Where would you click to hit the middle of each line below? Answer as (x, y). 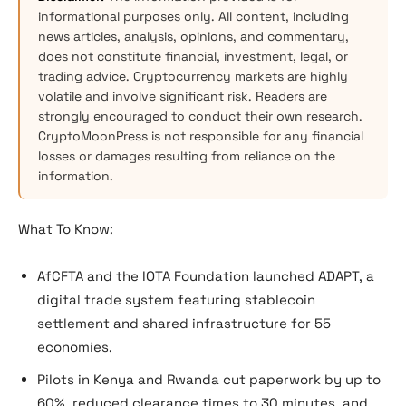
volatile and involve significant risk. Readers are (183, 96)
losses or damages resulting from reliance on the (187, 156)
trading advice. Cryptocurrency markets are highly (193, 76)
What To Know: (66, 229)
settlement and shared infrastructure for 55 (184, 323)
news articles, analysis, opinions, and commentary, (193, 36)
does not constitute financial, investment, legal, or (193, 56)
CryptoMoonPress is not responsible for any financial (201, 136)
